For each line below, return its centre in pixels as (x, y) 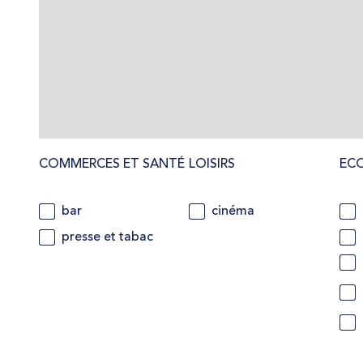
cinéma (233, 212)
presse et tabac (107, 237)
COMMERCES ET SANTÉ (112, 165)
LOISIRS (212, 165)
